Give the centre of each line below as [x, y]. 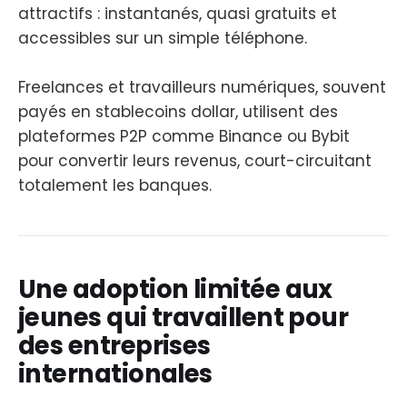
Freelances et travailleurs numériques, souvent [202, 87]
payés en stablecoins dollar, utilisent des [178, 111]
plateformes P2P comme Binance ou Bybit [184, 136]
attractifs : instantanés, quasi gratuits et [178, 13]
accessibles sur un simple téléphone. [163, 38]
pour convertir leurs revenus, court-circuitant [195, 160]
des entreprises [114, 346]
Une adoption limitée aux [175, 290]
